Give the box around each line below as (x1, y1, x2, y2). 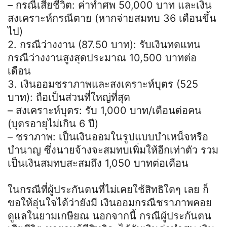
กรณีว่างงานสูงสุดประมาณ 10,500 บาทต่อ (8, 51, 197, 64)
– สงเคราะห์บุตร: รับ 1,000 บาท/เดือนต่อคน (8, 104, 202, 117)
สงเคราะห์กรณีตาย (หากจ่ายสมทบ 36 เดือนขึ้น (8, 12, 216, 24)
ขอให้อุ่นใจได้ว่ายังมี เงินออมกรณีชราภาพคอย (8, 196, 212, 209)
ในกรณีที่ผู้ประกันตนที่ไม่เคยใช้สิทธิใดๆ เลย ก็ (8, 183, 209, 196)
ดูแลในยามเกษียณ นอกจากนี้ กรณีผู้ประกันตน (8, 209, 211, 222)
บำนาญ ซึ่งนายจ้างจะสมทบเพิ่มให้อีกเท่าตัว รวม (8, 143, 218, 156)
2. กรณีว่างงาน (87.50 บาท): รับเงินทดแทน (8, 38, 201, 51)
